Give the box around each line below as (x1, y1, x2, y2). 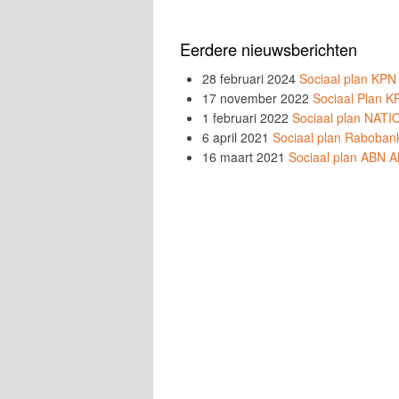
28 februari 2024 (202, 69, 296, 87)
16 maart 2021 (202, 148, 285, 166)
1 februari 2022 (202, 109, 289, 126)
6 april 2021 (202, 128, 269, 146)
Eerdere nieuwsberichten (180, 37, 357, 61)
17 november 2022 (202, 89, 309, 107)
